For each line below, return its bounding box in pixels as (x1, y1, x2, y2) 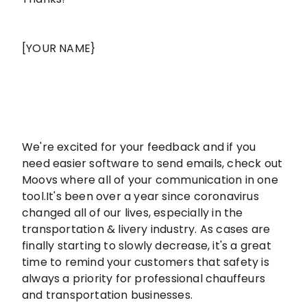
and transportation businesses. (22, 287, 193, 304)
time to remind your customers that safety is (22, 254, 269, 271)
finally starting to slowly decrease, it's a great (22, 238, 271, 254)
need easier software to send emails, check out (22, 156, 283, 172)
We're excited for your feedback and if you (22, 139, 256, 156)
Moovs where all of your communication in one (22, 172, 278, 188)
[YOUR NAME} (22, 40, 96, 57)
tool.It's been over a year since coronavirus (22, 188, 259, 205)
